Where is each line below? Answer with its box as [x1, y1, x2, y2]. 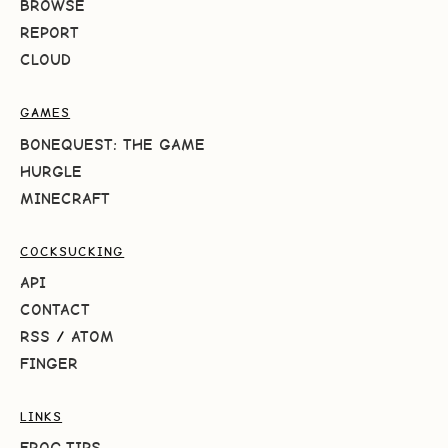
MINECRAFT [20, 188, 110, 208]
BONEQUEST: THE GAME [20, 134, 205, 154]
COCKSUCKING [20, 243, 125, 259]
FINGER [20, 354, 78, 374]
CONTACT [20, 300, 90, 320]
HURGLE [20, 161, 82, 181]
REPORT [20, 23, 79, 43]
